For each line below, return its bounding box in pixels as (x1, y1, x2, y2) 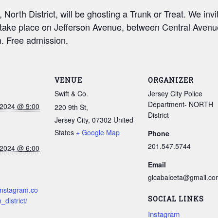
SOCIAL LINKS (148, 194, 204, 203)
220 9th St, (54, 102, 88, 112)
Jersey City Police (148, 89, 202, 98)
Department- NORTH (148, 99, 213, 109)
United (113, 115, 133, 125)
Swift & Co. (54, 89, 88, 98)
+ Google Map (76, 127, 120, 137)
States (54, 127, 74, 137)
